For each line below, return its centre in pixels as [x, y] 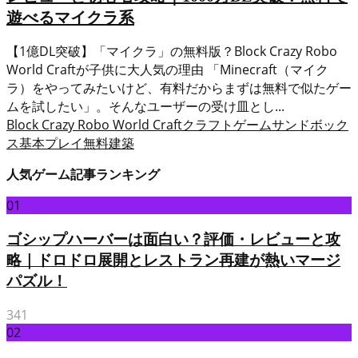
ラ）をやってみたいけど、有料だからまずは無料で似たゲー [179, 88]
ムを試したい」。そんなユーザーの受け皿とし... [145, 106]
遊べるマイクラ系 [70, 18]
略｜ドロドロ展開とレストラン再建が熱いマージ [173, 260]
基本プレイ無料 [64, 143]
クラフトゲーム [227, 124]
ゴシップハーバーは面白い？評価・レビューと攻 [173, 239]
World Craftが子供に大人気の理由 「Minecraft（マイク [167, 69]
